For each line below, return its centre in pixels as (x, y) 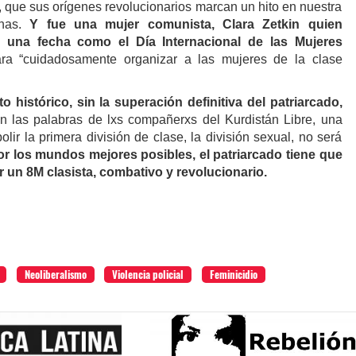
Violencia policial (148, 274)
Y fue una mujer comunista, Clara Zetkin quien (186, 24)
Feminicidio (234, 274)
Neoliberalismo (55, 274)
